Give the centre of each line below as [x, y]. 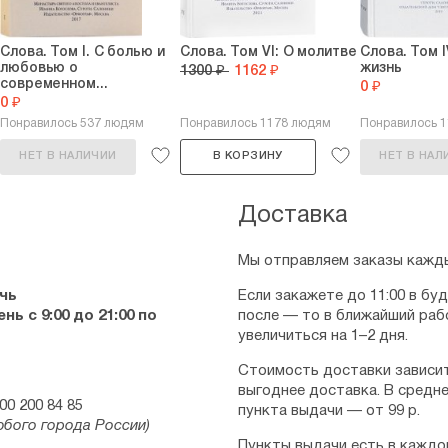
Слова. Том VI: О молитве [268, 52]
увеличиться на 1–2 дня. [323, 336]
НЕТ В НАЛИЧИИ [68, 156]
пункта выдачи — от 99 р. [329, 411]
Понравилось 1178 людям [255, 123]
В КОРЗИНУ [248, 156]
